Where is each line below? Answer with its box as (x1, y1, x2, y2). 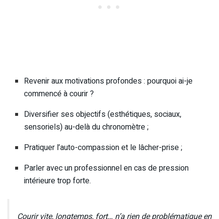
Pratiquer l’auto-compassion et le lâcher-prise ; (24, 141, 183, 153)
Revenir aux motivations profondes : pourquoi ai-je (24, 75, 193, 87)
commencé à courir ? (24, 88, 94, 100)
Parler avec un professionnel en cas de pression (24, 162, 189, 174)
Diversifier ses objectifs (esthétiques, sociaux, (24, 108, 182, 120)
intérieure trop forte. (24, 175, 91, 187)
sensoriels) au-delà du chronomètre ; (24, 121, 149, 133)
